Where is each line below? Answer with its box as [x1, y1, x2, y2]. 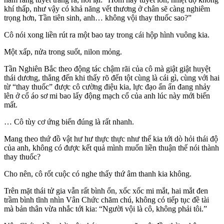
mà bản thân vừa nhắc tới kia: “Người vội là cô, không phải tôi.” [4, 204, 207, 213]
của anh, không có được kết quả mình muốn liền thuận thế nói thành [4, 143, 219, 152]
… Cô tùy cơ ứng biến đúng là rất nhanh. [4, 117, 134, 126]
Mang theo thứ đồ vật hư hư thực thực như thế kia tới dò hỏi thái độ [4, 134, 218, 143]
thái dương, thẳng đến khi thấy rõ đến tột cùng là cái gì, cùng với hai [4, 73, 219, 82]
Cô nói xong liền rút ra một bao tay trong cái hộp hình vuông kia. [4, 30, 209, 39]
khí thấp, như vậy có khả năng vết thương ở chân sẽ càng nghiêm [4, 4, 210, 13]
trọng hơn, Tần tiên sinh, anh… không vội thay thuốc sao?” [4, 13, 191, 22]
